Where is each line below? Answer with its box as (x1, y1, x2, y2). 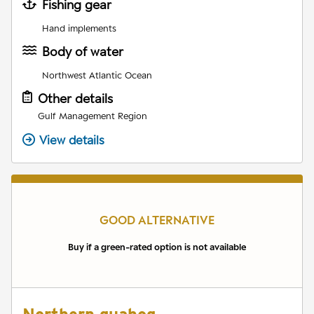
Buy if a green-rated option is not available (68, 241, 246, 253)
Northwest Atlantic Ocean (42, 69, 152, 81)
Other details (38, 91, 113, 107)
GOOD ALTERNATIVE (100, 213, 214, 228)
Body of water (42, 44, 123, 60)
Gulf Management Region (38, 110, 147, 122)
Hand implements (42, 22, 116, 34)
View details (39, 133, 104, 148)
